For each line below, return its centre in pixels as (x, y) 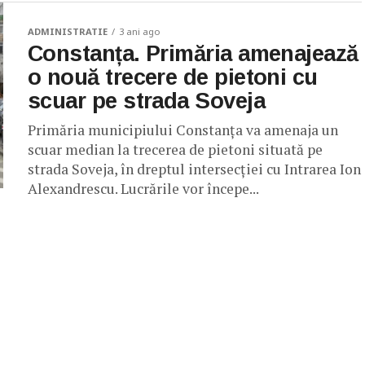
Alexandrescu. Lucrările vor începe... (143, 189)
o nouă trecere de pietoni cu (173, 77)
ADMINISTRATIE (68, 31)
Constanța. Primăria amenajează (193, 53)
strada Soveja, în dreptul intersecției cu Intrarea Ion (194, 169)
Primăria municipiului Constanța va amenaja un (183, 130)
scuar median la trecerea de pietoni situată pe (175, 150)
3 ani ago (140, 31)
